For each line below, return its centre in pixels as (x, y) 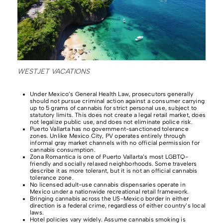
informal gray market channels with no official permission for (115, 143)
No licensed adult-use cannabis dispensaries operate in (108, 184)
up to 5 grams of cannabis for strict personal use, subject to (113, 108)
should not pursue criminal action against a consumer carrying (117, 101)
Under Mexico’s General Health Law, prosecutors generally (112, 94)
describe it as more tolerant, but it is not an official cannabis (114, 170)
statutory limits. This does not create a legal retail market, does (118, 115)
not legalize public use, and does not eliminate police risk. (111, 122)
